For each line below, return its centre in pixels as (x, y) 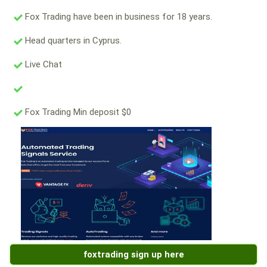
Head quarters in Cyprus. (72, 41)
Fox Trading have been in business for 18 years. (117, 17)
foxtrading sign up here (133, 255)
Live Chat (42, 65)
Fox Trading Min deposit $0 (77, 112)
